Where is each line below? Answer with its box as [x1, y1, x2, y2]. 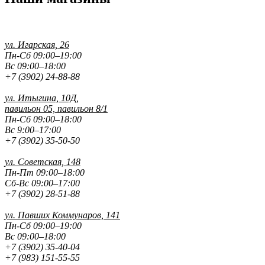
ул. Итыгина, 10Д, [5, 93, 79, 104]
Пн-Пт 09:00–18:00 [5, 167, 85, 178]
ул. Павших [5, 210, 50, 221]
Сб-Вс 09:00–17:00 [5, 178, 80, 189]
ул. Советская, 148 [5, 157, 80, 167]
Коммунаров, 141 [50, 210, 120, 221]
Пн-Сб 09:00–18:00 [5, 114, 82, 125]
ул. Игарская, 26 [5, 40, 69, 50]
